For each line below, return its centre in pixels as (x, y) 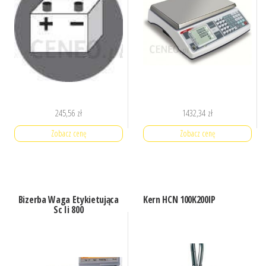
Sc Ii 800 (69, 209)
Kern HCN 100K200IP (179, 199)
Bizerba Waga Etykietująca (68, 199)
